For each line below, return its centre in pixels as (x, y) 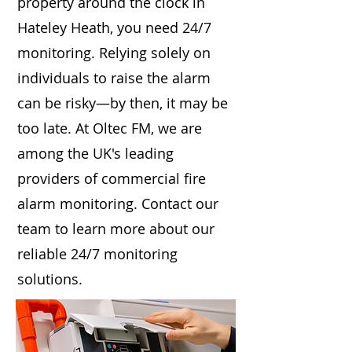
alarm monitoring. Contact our (118, 203)
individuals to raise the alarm (114, 78)
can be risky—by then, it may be (123, 103)
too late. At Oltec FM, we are (110, 128)
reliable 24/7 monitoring (97, 254)
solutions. (50, 279)
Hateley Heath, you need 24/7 (114, 27)
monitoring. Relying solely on (114, 53)
